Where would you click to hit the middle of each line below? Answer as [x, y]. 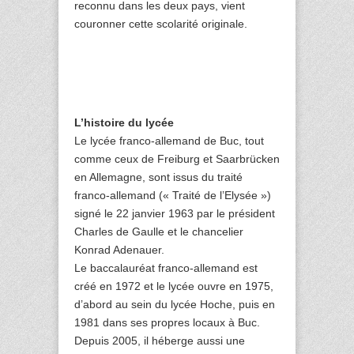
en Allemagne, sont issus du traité [158, 177]
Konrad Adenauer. [119, 250]
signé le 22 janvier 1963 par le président [175, 214]
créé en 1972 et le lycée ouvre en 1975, [174, 286]
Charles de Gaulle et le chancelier [159, 232]
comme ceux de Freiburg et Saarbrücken [177, 159]
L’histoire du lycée [124, 123]
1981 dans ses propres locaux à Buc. [167, 323]
